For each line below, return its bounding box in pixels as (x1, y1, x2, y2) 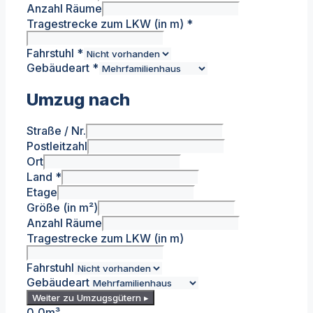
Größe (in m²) (27, 201, 98, 215)
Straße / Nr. (27, 124, 86, 138)
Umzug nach (27, 89, 130, 110)
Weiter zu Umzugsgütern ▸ (32, 292, 149, 304)
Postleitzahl (27, 139, 87, 154)
